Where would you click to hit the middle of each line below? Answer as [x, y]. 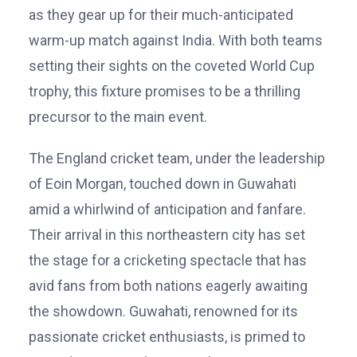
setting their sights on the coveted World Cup [172, 65]
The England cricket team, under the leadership [177, 158]
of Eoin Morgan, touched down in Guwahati [163, 183]
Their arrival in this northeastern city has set [167, 234]
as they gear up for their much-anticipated [161, 14]
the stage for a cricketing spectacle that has [168, 260]
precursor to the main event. [118, 116]
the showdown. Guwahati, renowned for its [163, 311]
